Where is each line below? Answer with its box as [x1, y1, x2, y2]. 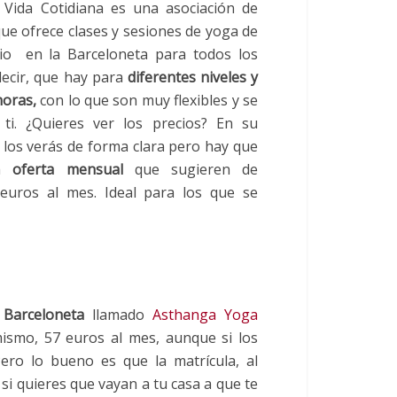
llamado [83, 304, 152, 324]
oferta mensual [12, 159, 123, 179]
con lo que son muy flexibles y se [35, 90, 259, 110]
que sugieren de [122, 159, 259, 179]
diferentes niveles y [122, 66, 258, 87]
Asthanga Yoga [152, 304, 259, 324]
